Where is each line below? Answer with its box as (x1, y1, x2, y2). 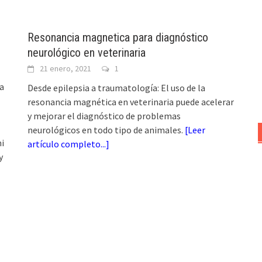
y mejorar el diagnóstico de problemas (27, 109, 181, 122)
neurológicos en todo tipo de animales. (27, 123, 185, 136)
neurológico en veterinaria (27, 45, 146, 60)
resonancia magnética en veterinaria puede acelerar (27, 95, 235, 108)
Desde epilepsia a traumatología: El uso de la (27, 81, 206, 94)
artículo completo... (27, 137, 106, 150)
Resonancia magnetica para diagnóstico (27, 30, 209, 44)
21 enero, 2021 (40, 63, 92, 74)
